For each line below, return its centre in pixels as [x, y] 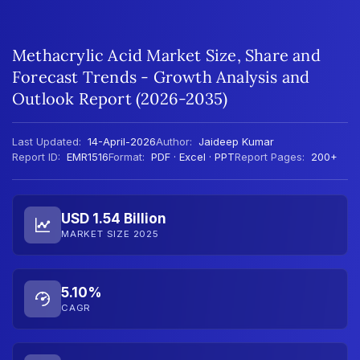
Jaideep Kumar [236, 141]
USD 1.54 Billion [114, 219]
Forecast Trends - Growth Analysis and [161, 76]
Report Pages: [270, 156]
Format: [127, 156]
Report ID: [36, 156]
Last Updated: [47, 141]
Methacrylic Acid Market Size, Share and [166, 55]
